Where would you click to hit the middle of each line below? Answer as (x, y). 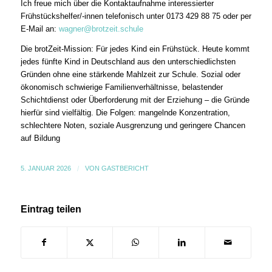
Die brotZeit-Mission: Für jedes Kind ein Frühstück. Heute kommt (135, 49)
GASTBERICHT (125, 168)
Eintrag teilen (51, 209)
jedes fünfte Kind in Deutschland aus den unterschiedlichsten (128, 61)
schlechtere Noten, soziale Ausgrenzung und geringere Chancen (133, 125)
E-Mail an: (39, 29)
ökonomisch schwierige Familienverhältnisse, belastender (121, 87)
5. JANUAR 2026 (46, 168)
